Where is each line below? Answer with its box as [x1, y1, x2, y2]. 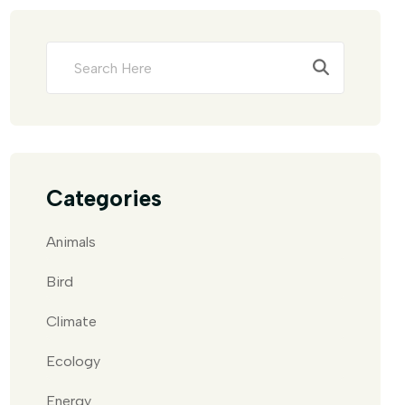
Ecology [46, 353, 100, 370]
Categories [46, 184, 162, 212]
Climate [46, 313, 97, 330]
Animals [46, 233, 96, 250]
